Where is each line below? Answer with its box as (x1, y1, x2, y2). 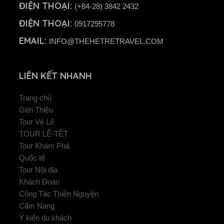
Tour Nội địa (18, 166, 57, 174)
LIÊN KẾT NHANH (18, 70, 92, 82)
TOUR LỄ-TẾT (18, 130, 68, 138)
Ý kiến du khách (18, 214, 71, 222)
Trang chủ (18, 94, 51, 102)
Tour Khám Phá (18, 142, 69, 150)
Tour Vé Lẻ (18, 118, 54, 126)
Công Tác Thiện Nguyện (18, 190, 98, 198)
